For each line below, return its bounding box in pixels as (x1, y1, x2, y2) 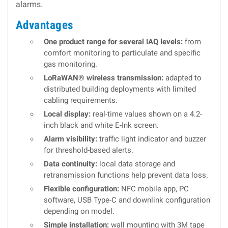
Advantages (16, 18, 73, 33)
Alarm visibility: (44, 134, 97, 144)
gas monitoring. (44, 60, 97, 69)
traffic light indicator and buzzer (97, 134, 206, 144)
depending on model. (44, 207, 115, 216)
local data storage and (97, 159, 175, 169)
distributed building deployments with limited (44, 84, 196, 94)
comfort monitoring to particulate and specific (44, 48, 201, 58)
